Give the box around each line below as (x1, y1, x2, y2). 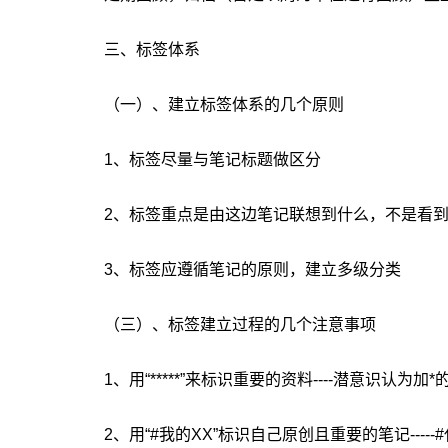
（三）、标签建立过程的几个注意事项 (104, 316, 376, 333)
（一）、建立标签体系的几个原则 (104, 96, 344, 113)
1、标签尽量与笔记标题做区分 (104, 151, 321, 168)
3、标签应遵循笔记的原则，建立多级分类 (104, 261, 401, 278)
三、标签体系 (104, 41, 200, 58)
